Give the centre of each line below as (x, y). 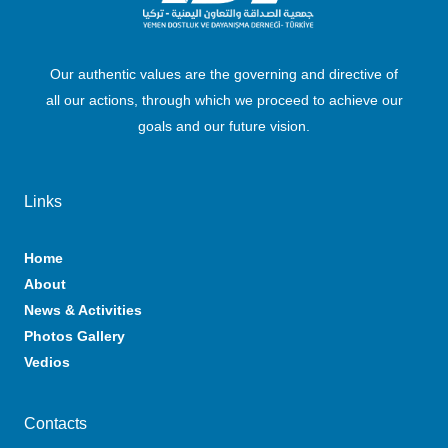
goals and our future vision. (224, 125)
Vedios (47, 361)
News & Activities (83, 309)
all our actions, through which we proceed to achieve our (224, 99)
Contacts (55, 422)
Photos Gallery (74, 335)
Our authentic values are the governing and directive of (224, 73)
